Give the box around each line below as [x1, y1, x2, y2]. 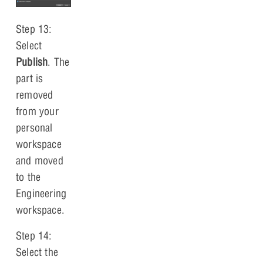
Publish [16, 55, 48, 69]
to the [16, 170, 41, 184]
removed [16, 87, 53, 102]
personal [16, 120, 53, 134]
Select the [16, 245, 58, 259]
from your [16, 104, 59, 118]
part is [16, 71, 43, 85]
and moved [16, 153, 63, 167]
